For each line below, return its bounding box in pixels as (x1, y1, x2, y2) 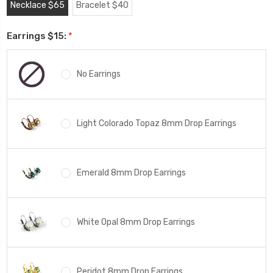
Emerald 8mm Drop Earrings (76, 168, 186, 179)
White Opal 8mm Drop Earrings (76, 217, 195, 228)
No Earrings (76, 69, 121, 80)
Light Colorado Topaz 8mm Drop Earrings (76, 118, 236, 129)
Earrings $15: (7, 30, 68, 41)
